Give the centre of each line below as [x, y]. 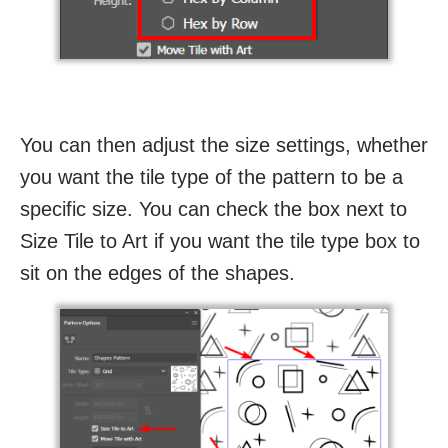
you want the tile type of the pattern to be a [211, 176]
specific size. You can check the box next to [213, 208]
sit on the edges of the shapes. [157, 272]
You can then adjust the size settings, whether [224, 144]
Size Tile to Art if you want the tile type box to [220, 240]
